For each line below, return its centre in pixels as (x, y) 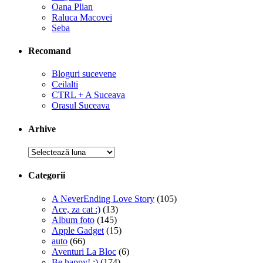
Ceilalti (65, 85)
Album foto (73, 220)
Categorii (47, 176)
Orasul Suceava (81, 106)
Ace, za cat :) (76, 209)
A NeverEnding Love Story (103, 198)
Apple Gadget (78, 230)
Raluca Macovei (82, 17)
